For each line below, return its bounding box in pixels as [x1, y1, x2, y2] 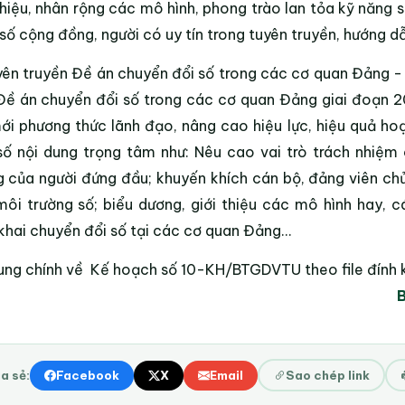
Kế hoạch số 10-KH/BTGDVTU [89, 260, 301, 278]
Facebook [56, 367, 120, 382]
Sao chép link [285, 367, 370, 382]
